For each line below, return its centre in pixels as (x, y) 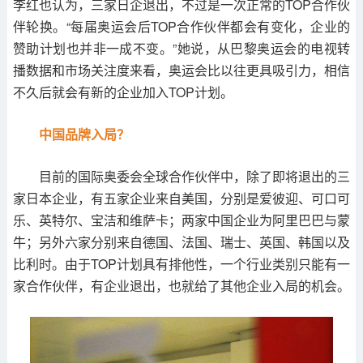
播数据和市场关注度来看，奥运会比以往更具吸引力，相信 (181, 70)
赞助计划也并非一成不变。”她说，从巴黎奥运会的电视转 (181, 49)
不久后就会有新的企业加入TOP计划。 (123, 92)
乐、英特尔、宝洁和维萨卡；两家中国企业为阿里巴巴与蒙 (181, 220)
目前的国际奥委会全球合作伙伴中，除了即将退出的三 (194, 177)
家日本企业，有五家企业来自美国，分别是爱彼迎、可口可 (181, 199)
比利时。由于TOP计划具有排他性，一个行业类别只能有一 (181, 264)
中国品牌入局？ (84, 135)
